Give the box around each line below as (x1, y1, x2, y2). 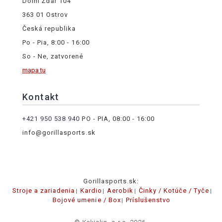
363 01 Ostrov (22, 11, 68, 19)
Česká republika (22, 25, 76, 33)
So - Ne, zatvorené (22, 53, 84, 60)
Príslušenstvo (126, 196, 171, 204)
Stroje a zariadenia (12, 187, 75, 195)
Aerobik (107, 187, 134, 195)
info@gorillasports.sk (22, 129, 96, 137)
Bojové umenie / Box (53, 196, 121, 204)
